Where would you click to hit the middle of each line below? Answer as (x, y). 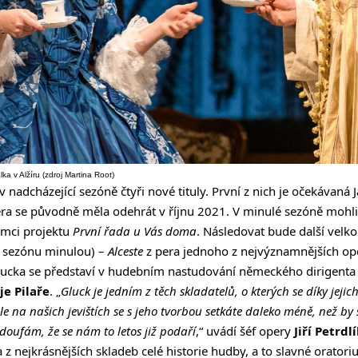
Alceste (125, 251)
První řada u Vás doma (135, 231)
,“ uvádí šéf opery (245, 331)
